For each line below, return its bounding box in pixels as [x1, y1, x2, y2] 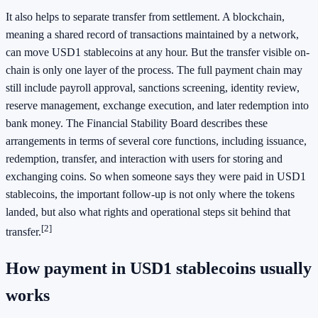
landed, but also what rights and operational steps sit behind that [6, 206, 290, 219]
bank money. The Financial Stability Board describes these [6, 117, 268, 130]
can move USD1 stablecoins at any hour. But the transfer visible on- [6, 46, 309, 59]
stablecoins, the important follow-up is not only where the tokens [6, 188, 295, 201]
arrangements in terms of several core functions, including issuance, [6, 135, 307, 148]
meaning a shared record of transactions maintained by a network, [6, 28, 299, 41]
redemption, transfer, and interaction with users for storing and [6, 153, 283, 165]
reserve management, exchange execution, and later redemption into [6, 99, 309, 112]
